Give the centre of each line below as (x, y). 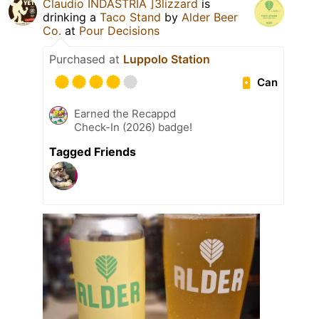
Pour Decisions (119, 31)
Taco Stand (130, 17)
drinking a (71, 17)
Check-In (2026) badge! (133, 127)
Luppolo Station (167, 59)
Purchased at (86, 59)
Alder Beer (210, 17)
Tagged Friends (93, 152)
